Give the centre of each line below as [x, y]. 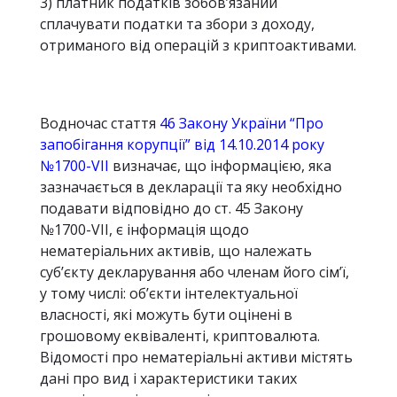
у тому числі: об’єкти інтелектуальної [169, 293]
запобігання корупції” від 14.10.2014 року [182, 144]
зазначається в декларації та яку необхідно [191, 187]
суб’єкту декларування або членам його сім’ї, [195, 272]
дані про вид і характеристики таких [168, 378]
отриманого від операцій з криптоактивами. [198, 45]
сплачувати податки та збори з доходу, [177, 24]
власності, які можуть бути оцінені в [166, 315]
